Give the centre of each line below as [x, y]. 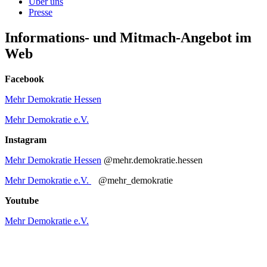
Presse [41, 12]
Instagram [26, 139]
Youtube [22, 200]
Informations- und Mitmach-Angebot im [128, 37]
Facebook [24, 79]
